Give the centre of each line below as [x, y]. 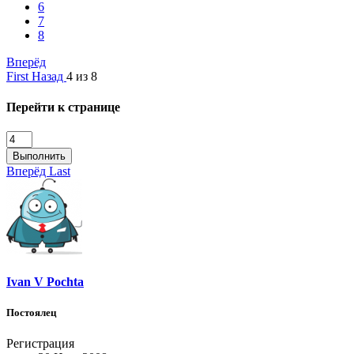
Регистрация [40, 344]
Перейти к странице [63, 107]
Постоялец [31, 312]
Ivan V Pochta [45, 281]
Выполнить [39, 156]
